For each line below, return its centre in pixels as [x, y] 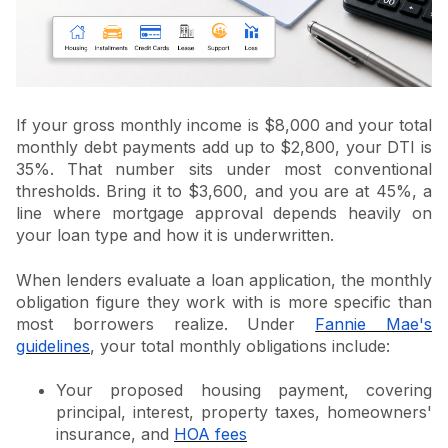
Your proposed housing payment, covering [244, 389]
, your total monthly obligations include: [240, 345]
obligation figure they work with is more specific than [224, 301]
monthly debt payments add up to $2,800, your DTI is [224, 147]
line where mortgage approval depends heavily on [224, 213]
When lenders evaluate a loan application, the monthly [224, 279]
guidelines [53, 345]
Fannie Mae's [374, 323]
